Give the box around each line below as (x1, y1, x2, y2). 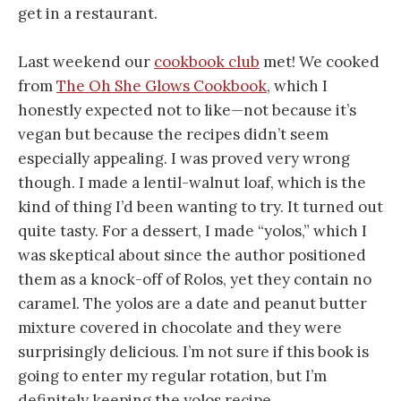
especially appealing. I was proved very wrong (18, 149, 350, 169)
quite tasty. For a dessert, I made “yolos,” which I (18, 221, 367, 242)
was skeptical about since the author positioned (18, 245, 366, 266)
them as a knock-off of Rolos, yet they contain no (18, 269, 371, 290)
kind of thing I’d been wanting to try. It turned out (18, 197, 383, 218)
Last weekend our (18, 52, 154, 73)
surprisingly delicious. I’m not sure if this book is (18, 342, 369, 363)
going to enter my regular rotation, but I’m (18, 366, 327, 387)
